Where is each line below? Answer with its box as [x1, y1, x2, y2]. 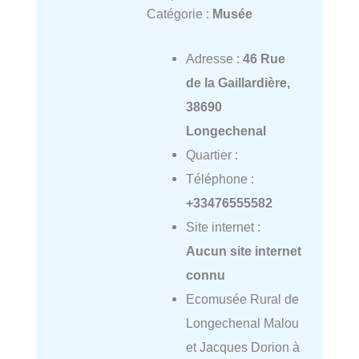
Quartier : [185, 147, 238, 163]
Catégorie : [146, 6, 212, 22]
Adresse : [185, 51, 243, 67]
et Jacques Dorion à [185, 340, 300, 355]
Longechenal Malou [185, 316, 299, 331]
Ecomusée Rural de [185, 292, 299, 307]
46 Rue [242, 51, 285, 67]
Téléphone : [185, 171, 254, 187]
